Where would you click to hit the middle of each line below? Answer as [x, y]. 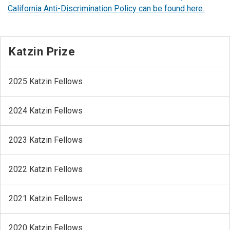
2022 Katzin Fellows [46, 169]
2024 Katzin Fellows [46, 111]
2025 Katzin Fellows [46, 82]
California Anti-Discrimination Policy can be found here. [106, 9]
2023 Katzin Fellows [46, 140]
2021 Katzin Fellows [46, 199]
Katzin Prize [42, 52]
